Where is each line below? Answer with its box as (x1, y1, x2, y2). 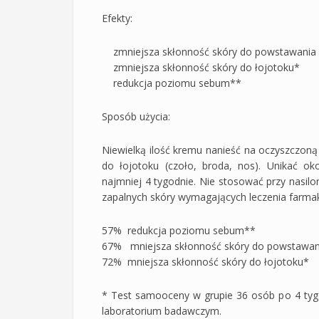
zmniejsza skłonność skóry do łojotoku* (102, 60, 300, 74)
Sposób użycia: (102, 109, 170, 123)
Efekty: (102, 11, 132, 25)
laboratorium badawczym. (102, 303, 221, 318)
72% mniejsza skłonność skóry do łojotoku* (102, 254, 309, 268)
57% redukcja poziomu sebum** (102, 223, 256, 237)
